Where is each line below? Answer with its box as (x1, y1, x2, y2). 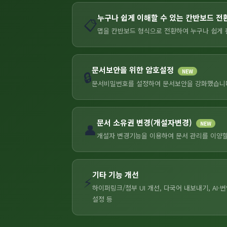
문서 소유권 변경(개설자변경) (97, 117, 192, 128)
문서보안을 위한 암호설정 (92, 64, 174, 75)
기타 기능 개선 (92, 169, 139, 180)
